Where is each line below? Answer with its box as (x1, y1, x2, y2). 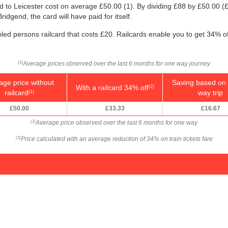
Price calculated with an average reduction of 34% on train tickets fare (20, 135, 213, 143)
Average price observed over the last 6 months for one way (36, 119, 197, 127)
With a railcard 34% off (75, 83, 149, 92)
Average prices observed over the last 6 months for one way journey (23, 60, 210, 68)
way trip (198, 89, 223, 97)
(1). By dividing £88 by (122, 2, 197, 11)
